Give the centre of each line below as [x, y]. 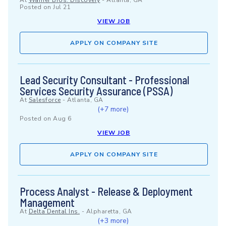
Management [47, 202]
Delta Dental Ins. [54, 211]
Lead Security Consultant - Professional [104, 80]
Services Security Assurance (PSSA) [96, 91]
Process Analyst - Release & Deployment [106, 191]
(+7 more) [113, 109]
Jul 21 [62, 7]
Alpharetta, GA [109, 211]
